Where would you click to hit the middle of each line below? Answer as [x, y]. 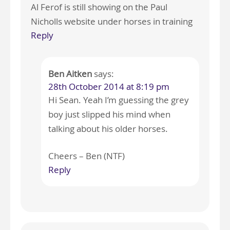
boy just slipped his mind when [109, 114]
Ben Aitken [70, 74]
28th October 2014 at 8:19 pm [109, 87]
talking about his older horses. [108, 129]
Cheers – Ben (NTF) [86, 156]
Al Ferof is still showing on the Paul [99, 7]
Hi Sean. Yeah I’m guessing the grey [118, 100]
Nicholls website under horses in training [112, 22]
